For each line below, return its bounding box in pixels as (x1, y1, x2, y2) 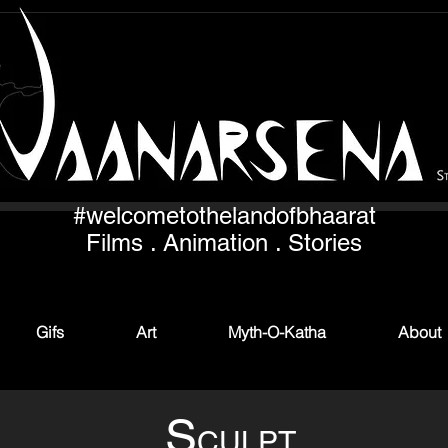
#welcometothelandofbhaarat (72, 202, 376, 229)
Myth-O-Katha (228, 322, 326, 342)
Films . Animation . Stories (86, 229, 362, 256)
